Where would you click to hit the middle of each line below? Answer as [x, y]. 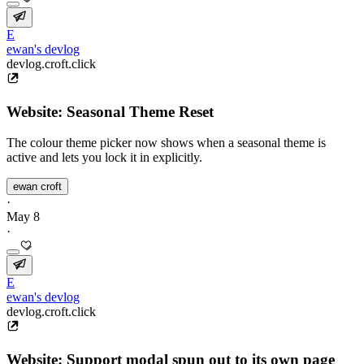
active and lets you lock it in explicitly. [104, 158]
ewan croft [37, 187]
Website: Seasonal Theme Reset [110, 111]
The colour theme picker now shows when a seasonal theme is [166, 143]
